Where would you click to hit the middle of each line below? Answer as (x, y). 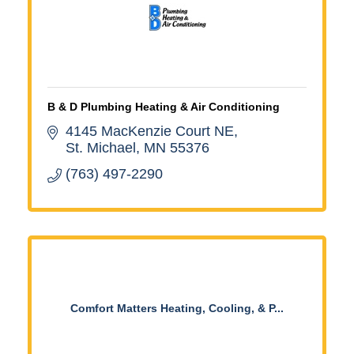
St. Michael (100, 147)
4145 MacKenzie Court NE (149, 131)
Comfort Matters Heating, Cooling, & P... (177, 308)
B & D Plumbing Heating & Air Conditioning (164, 106)
